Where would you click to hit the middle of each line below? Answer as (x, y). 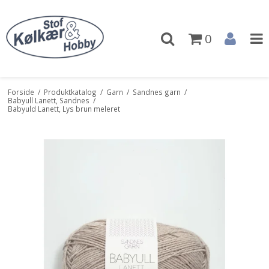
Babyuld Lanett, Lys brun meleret (64, 108)
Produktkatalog (70, 92)
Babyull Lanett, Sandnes (48, 100)
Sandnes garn (156, 92)
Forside (21, 92)
